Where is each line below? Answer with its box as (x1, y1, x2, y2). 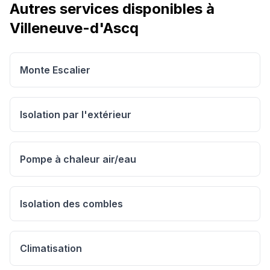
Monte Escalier (20, 64, 90, 76)
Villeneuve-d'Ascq (10, 19, 139, 37)
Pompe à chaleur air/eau (20, 153, 136, 165)
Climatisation (20, 242, 82, 254)
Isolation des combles (20, 198, 123, 210)
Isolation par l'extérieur (20, 108, 131, 121)
